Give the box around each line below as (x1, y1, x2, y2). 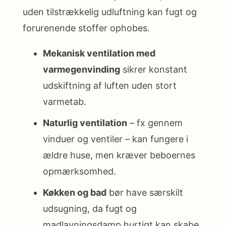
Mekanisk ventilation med (43, 47, 155, 59)
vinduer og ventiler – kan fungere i (43, 133, 188, 144)
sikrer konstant (120, 64, 187, 75)
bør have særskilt (106, 187, 183, 198)
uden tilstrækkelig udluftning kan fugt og (23, 6, 197, 17)
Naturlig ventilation (43, 117, 127, 128)
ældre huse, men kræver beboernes (43, 149, 195, 160)
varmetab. (43, 96, 86, 107)
